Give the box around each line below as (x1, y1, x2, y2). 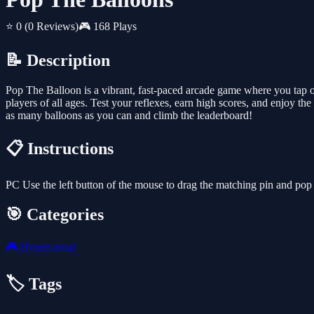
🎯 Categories (6, 205, 104, 224)
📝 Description (6, 51, 110, 70)
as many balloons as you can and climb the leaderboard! (6, 109, 252, 122)
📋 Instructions (6, 139, 114, 158)
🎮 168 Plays (78, 20, 137, 33)
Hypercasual (18, 240, 76, 252)
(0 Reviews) (25, 20, 78, 33)
